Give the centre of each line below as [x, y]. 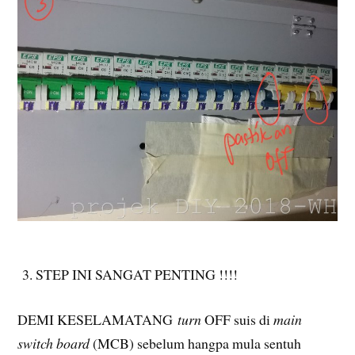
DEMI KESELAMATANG [95, 320]
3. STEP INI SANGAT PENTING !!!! [128, 275]
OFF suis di [238, 320]
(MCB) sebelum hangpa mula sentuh [196, 344]
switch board [54, 344]
